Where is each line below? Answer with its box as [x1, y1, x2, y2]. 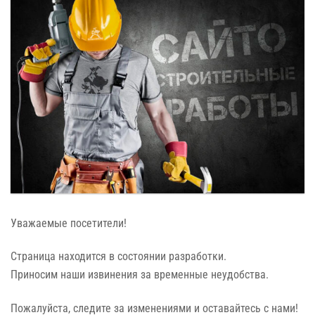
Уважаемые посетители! [11, 216, 127, 230]
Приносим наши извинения [11, 268, 141, 282]
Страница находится [11, 250, 109, 264]
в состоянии [109, 250, 166, 264]
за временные [141, 268, 208, 282]
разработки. [166, 250, 226, 264]
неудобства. [208, 268, 269, 282]
